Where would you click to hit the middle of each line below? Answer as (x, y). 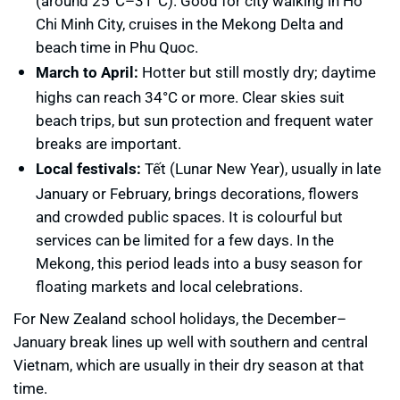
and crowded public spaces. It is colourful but (189, 217)
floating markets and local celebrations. (169, 287)
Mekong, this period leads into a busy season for (199, 263)
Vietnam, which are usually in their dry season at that (189, 365)
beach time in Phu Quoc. (117, 47)
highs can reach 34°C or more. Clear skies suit (190, 97)
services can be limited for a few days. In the (185, 240)
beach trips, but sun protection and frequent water (204, 121)
